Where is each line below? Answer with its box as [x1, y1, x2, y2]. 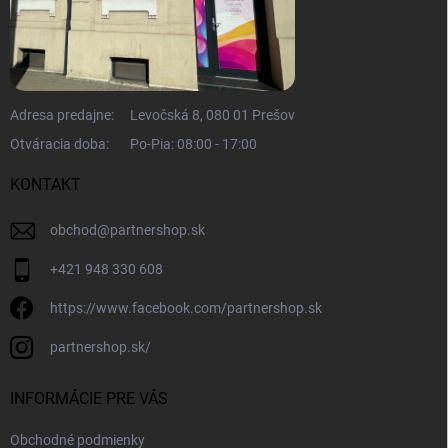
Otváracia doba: [10, 136, 109, 153]
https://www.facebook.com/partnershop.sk [50, 300, 322, 317]
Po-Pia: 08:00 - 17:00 [130, 136, 257, 153]
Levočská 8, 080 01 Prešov [130, 107, 295, 124]
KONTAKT [10, 175, 81, 195]
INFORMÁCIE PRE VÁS [10, 389, 168, 409]
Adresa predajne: [10, 107, 114, 124]
